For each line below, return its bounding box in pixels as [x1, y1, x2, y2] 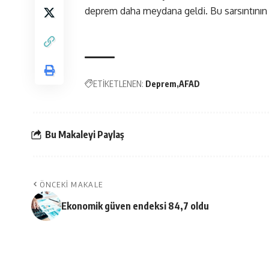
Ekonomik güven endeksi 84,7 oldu [61, 200, 209, 213]
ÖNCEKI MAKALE [40, 180, 103, 190]
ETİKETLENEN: [93, 79, 144, 89]
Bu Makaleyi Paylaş [45, 128, 124, 141]
